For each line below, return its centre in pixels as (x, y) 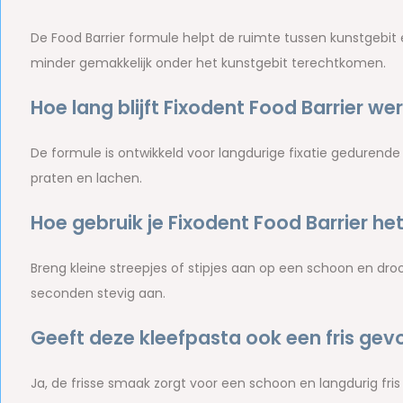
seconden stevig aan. (98, 293)
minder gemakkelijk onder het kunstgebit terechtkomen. (208, 63)
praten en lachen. (86, 178)
